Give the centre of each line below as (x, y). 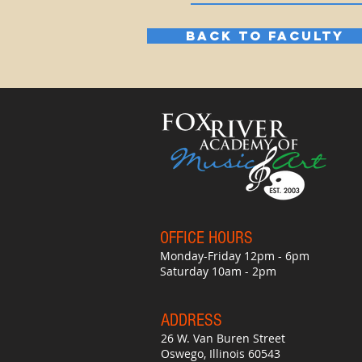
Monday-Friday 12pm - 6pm (235, 256)
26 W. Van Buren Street (223, 338)
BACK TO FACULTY (265, 36)
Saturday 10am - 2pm (218, 271)
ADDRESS (192, 320)
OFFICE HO (193, 238)
